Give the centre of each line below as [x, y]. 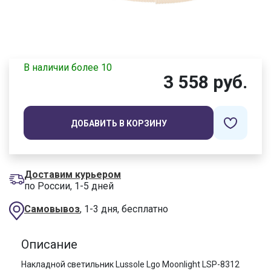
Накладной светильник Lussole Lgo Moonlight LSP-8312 [130, 265]
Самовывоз [52, 209]
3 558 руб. [205, 82]
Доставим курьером [73, 175]
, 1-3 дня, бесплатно [124, 209]
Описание [49, 245]
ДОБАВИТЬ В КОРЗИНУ [119, 124]
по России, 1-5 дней [69, 186]
